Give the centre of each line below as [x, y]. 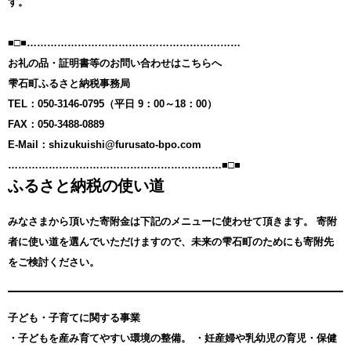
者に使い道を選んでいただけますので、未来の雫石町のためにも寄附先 [171, 241]
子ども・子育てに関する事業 [74, 317]
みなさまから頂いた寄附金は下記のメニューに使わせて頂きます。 [161, 221]
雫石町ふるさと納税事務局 [69, 83]
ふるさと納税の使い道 [86, 185]
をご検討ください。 [54, 262]
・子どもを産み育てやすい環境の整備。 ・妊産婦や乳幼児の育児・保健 [172, 338]
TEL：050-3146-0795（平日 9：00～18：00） [112, 103]
